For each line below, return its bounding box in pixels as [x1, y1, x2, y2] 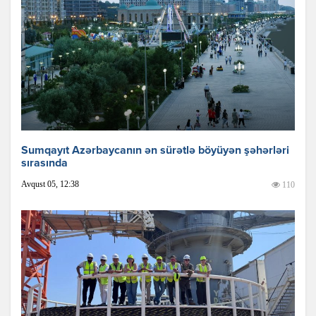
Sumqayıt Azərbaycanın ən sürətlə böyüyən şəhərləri [21, 145, 289, 157]
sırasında [21, 157, 68, 169]
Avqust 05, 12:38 [21, 178, 79, 189]
